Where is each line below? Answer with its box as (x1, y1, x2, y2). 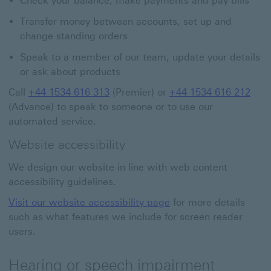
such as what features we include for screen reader (8, 211, 243, 223)
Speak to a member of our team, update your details (20, 51, 260, 63)
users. (8, 226, 36, 237)
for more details (170, 197, 245, 208)
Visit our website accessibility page (8, 197, 170, 208)
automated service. (8, 116, 96, 127)
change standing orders (20, 30, 128, 42)
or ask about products (20, 66, 120, 77)
